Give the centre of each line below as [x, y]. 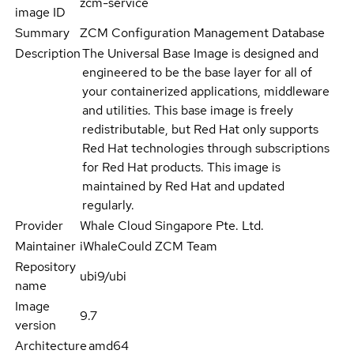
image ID [40, 13]
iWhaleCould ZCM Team [149, 247]
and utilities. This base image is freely [188, 111]
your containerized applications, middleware [206, 92]
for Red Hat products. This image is [181, 168]
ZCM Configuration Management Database [203, 33]
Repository [45, 267]
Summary [42, 33]
